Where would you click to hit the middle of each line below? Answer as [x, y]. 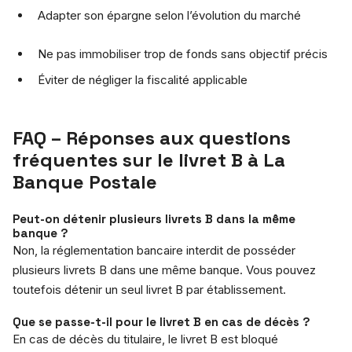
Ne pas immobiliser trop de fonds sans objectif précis [183, 53]
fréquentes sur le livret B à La [149, 159]
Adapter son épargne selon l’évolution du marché [169, 15]
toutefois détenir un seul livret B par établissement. [149, 289]
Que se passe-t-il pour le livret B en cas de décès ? [161, 321]
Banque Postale [85, 181]
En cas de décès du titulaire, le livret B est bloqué [145, 339]
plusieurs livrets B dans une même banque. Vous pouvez [164, 269]
